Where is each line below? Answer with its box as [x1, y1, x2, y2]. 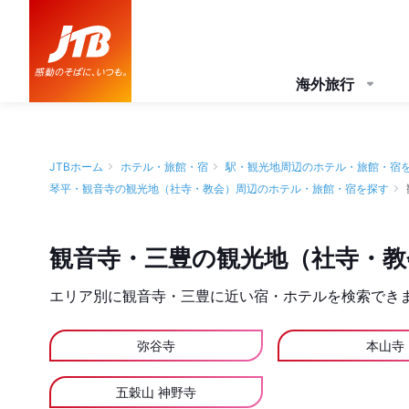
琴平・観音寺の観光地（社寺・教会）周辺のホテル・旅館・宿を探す [49, 182, 389, 195]
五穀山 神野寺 [116, 384, 197, 400]
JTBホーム [49, 160, 103, 173]
